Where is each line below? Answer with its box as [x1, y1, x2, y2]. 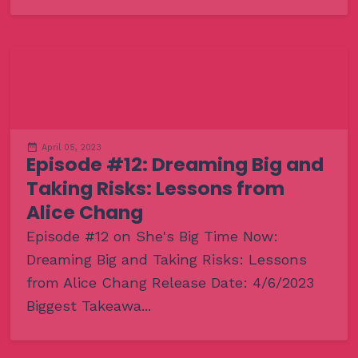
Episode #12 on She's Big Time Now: [26, 228, 288, 245]
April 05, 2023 [41, 142, 101, 153]
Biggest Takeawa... [26, 297, 151, 315]
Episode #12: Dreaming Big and [26, 151, 324, 178]
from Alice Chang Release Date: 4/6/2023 [26, 274, 314, 292]
